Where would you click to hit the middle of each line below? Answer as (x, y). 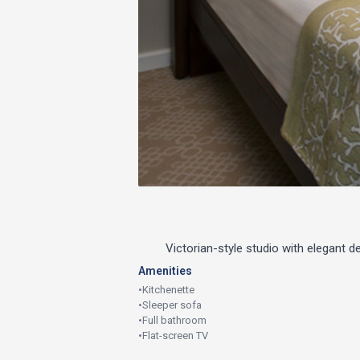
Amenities (165, 270)
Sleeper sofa (172, 305)
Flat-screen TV (175, 335)
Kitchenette (168, 289)
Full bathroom (174, 320)
